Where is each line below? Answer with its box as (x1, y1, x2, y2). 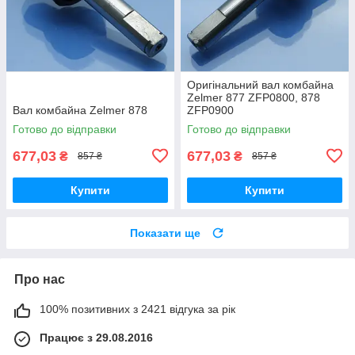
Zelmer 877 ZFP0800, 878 (187, 90, 320, 104)
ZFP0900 (187, 103, 234, 116)
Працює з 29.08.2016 (40, 330, 153, 344)
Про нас (14, 272, 65, 286)
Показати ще (130, 226, 200, 239)
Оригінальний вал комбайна (187, 78, 334, 91)
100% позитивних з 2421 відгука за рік (40, 302, 235, 315)
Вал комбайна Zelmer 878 (13, 103, 147, 116)
